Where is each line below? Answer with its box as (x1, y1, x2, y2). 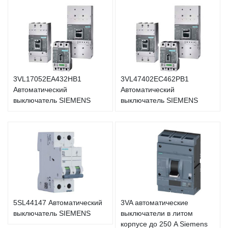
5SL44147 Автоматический (13, 198, 102, 207)
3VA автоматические (121, 198, 188, 207)
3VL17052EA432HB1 (13, 74, 81, 83)
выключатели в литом (121, 209, 193, 218)
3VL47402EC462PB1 (121, 74, 189, 83)
